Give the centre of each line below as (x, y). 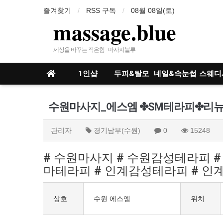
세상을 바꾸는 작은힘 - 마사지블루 (94, 50)
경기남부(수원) (117, 130)
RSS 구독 (101, 10)
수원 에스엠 (112, 199)
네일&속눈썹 (175, 74)
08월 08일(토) (153, 10)
